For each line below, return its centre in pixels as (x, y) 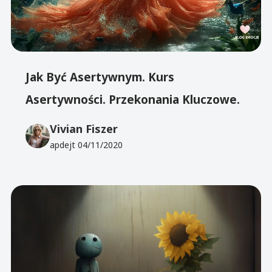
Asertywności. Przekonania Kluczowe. (133, 99)
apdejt (64, 145)
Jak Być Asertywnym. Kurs (100, 77)
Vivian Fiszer (84, 129)
